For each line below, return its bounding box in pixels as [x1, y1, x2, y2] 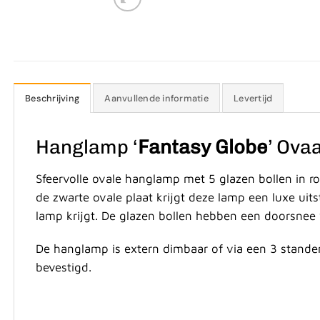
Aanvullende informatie [104, 92, 209, 105]
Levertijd [234, 92, 273, 105]
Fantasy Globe [138, 135, 268, 159]
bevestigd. [36, 260, 91, 275]
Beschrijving [25, 92, 80, 105]
